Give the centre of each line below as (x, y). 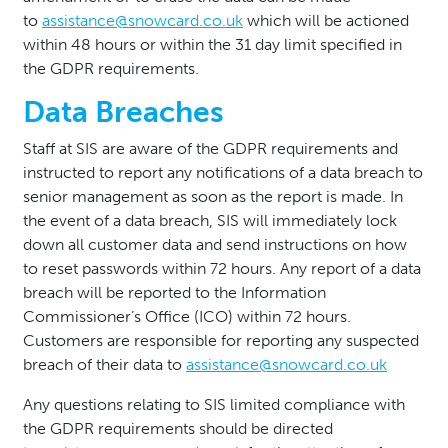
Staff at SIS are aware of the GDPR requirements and (210, 148)
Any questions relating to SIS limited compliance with (214, 404)
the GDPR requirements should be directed (178, 428)
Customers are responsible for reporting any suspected (221, 340)
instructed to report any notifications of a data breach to (223, 172)
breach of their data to (104, 364)
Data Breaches (123, 112)
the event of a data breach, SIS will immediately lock (210, 220)
